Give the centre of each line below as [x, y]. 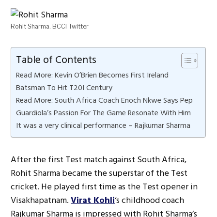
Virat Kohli [93, 200]
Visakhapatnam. [41, 200]
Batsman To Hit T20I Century [64, 87]
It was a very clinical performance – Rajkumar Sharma [103, 125]
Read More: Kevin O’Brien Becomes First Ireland [93, 75]
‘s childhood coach [150, 200]
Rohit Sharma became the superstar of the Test [99, 173]
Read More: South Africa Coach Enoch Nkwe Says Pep [105, 100]
